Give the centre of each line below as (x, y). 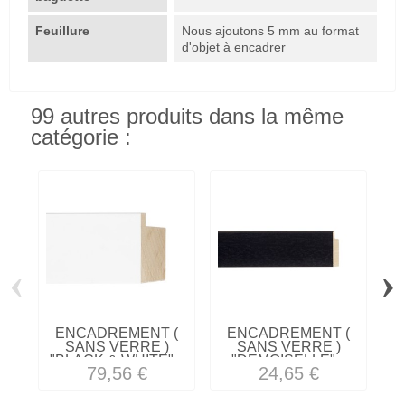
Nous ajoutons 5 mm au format (271, 31)
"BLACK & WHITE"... (117, 361)
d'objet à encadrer (234, 47)
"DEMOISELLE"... (288, 361)
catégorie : (81, 138)
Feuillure (64, 31)
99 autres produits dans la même (187, 117)
